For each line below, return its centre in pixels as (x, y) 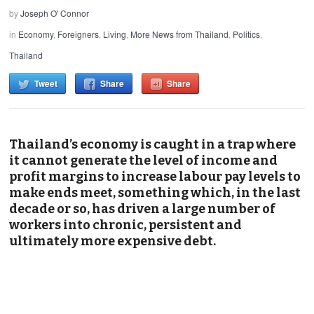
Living (115, 34)
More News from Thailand (180, 34)
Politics (247, 34)
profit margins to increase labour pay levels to (155, 176)
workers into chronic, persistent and (126, 225)
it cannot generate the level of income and (144, 160)
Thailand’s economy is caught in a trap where (153, 144)
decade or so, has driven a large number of (143, 209)
